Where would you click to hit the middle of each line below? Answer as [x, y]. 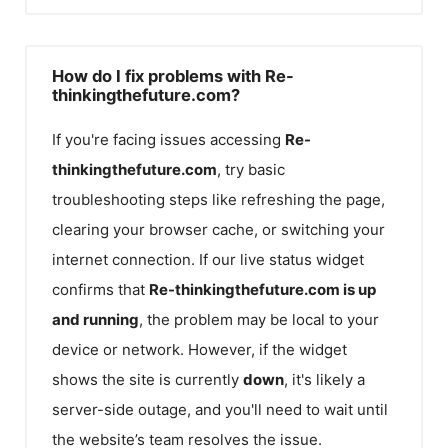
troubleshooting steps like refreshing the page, [218, 199]
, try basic [251, 169]
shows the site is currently [147, 379]
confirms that [100, 289]
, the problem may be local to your [259, 319]
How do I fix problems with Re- [173, 75]
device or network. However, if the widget [199, 349]
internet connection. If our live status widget [208, 259]
